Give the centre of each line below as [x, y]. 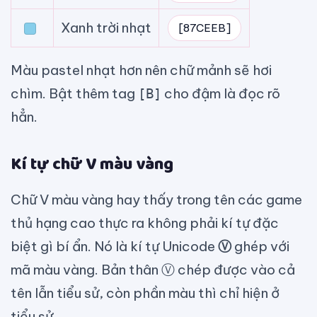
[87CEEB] [204, 28]
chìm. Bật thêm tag [74, 94]
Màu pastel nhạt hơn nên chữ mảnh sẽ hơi [141, 70]
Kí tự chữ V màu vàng [92, 165]
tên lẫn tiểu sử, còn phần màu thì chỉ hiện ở [145, 293]
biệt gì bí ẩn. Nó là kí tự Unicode [114, 247]
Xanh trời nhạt [106, 28]
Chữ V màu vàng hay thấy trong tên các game [156, 200]
